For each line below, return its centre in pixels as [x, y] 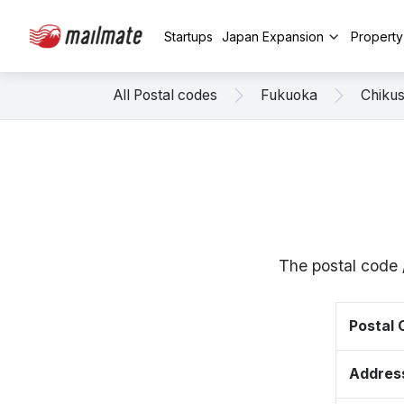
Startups [188, 36]
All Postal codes [165, 95]
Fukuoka [289, 95]
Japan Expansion [273, 36]
